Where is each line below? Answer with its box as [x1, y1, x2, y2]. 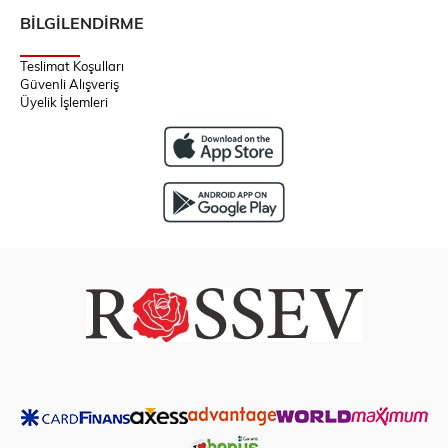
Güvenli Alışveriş [20, 75, 119, 94]
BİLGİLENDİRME [20, 12, 144, 34]
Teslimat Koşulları [20, 57, 124, 76]
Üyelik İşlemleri [20, 93, 108, 112]
